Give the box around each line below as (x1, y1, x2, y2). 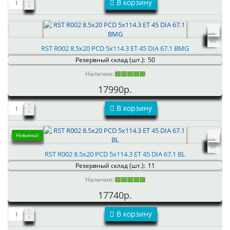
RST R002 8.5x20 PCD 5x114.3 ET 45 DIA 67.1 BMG (41, 44, 189, 53)
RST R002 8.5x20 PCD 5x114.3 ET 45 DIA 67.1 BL (45, 149, 185, 159)
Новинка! (16, 131, 39, 139)
